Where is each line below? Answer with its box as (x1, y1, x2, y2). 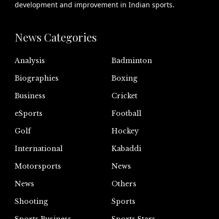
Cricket (111, 91, 137, 100)
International (15, 144, 63, 153)
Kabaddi (111, 144, 141, 153)
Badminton (111, 56, 152, 65)
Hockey (111, 126, 139, 135)
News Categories (15, 29, 97, 44)
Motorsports (15, 161, 61, 171)
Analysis (15, 56, 45, 65)
